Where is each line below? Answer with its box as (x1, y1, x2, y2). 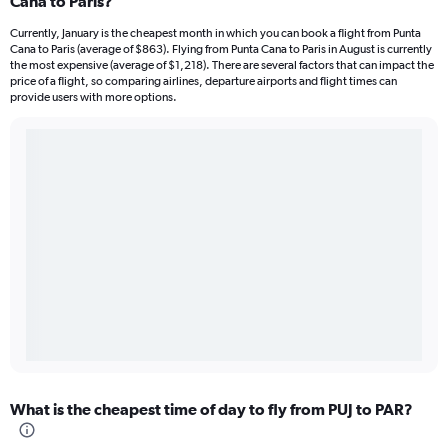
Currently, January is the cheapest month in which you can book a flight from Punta (10, 26, 421, 41)
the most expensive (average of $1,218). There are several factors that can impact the (10, 58, 434, 73)
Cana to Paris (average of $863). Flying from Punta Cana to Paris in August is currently (10, 42, 432, 57)
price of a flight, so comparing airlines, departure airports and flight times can (10, 74, 397, 89)
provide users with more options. (10, 90, 177, 105)
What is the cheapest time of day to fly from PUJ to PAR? (10, 400, 413, 419)
